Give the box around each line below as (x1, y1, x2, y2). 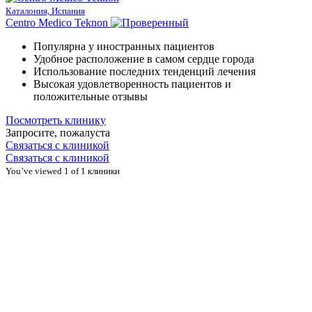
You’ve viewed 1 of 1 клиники (6, 165, 120, 176)
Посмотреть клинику (6, 114, 106, 126)
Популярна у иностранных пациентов (33, 40, 214, 52)
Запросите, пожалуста (6, 126, 110, 139)
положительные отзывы (33, 90, 148, 102)
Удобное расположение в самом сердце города (33, 52, 254, 65)
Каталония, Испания (6, 5, 85, 16)
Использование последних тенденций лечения (33, 65, 256, 77)
